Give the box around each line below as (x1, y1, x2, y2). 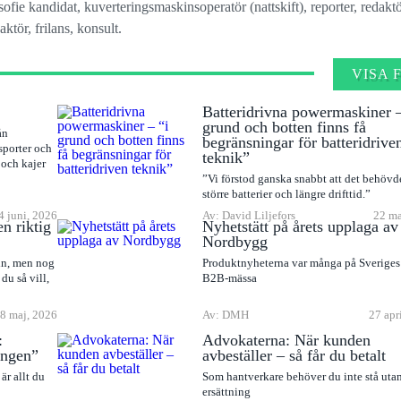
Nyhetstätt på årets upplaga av (202, 218, 399, 236)
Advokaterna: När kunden (202, 331, 371, 350)
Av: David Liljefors (202, 209, 296, 223)
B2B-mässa (202, 271, 258, 286)
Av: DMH (202, 308, 250, 322)
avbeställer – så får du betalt (202, 346, 387, 365)
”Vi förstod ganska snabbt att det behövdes (202, 172, 363, 186)
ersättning (202, 385, 252, 399)
